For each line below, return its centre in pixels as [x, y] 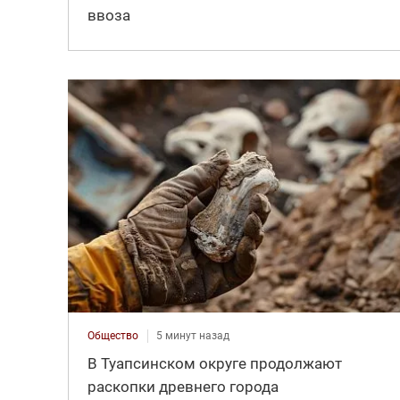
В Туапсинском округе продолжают [214, 363]
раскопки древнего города [183, 386]
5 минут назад [192, 335]
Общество [112, 335]
